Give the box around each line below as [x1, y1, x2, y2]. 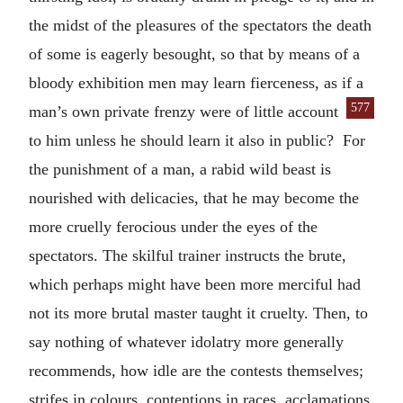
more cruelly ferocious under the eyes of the [29, 218, 318, 236]
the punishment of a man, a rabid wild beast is [29, 160, 331, 178]
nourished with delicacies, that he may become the [29, 189, 359, 207]
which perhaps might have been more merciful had [29, 275, 361, 293]
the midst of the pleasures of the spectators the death [29, 16, 372, 34]
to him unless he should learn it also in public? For [29, 131, 365, 149]
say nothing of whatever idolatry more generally [29, 333, 344, 351]
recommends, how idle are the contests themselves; [29, 362, 363, 380]
